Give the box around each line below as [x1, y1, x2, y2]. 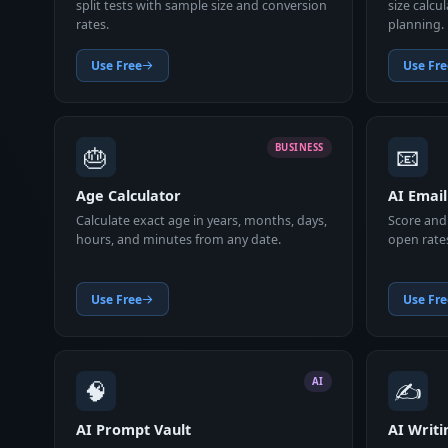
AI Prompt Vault [75, 420, 191, 440]
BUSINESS [274, 140, 324, 154]
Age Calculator [75, 186, 181, 206]
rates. [75, 16, 109, 34]
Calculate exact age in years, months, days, [75, 212, 327, 230]
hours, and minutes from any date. [75, 231, 281, 249]
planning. [387, 16, 444, 34]
